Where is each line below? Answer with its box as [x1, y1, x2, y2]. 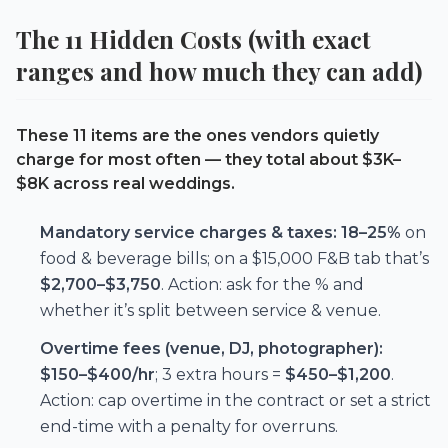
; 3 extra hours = [155, 364, 285, 384]
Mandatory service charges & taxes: [40, 222, 337, 242]
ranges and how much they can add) [16, 54, 422, 87]
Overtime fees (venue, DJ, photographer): [40, 338, 383, 358]
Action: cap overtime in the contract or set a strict [40, 390, 431, 410]
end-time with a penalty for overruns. [40, 416, 338, 436]
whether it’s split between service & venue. [40, 300, 381, 320]
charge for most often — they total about [16, 149, 362, 169]
